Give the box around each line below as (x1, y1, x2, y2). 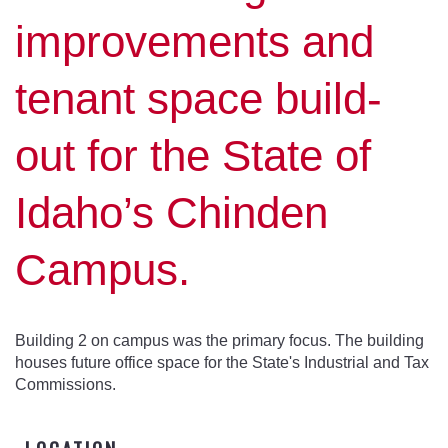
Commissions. (15, 376, 116, 394)
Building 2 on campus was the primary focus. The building (15, 332, 424, 350)
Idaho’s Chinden (15, 188, 328, 238)
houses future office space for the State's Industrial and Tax (15, 354, 429, 372)
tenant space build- (15, 74, 382, 124)
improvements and (15, 17, 374, 67)
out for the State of (15, 131, 371, 181)
